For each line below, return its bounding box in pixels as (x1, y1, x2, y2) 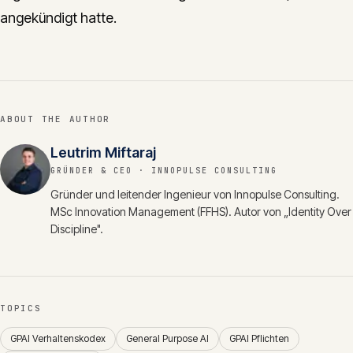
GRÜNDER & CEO (50, 165, 132, 176)
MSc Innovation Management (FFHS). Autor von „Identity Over (50, 205, 351, 218)
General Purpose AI (126, 333, 209, 344)
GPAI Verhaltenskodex (10, 333, 106, 344)
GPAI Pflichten (229, 333, 289, 344)
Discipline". (50, 222, 103, 236)
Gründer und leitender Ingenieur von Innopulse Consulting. (50, 188, 340, 201)
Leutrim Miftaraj (50, 144, 156, 161)
